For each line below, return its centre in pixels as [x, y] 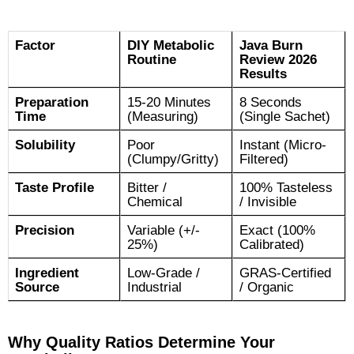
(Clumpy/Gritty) [173, 158]
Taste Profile [55, 187]
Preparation [52, 102]
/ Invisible [268, 201]
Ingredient [47, 272]
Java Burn [271, 45]
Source [37, 286]
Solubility [45, 144]
